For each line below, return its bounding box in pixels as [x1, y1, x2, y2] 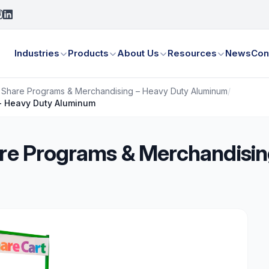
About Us [117, 47, 160, 59]
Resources [168, 47, 217, 59]
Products [68, 47, 109, 59]
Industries [14, 47, 60, 59]
